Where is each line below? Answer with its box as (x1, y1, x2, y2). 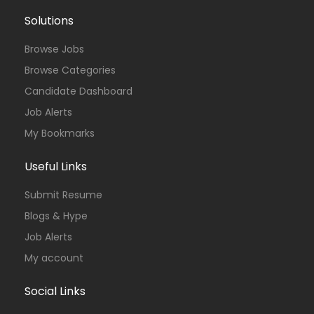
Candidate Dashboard (25, 84, 132, 98)
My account (25, 251, 83, 265)
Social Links (25, 283, 86, 299)
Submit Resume (25, 188, 102, 202)
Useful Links (25, 158, 87, 175)
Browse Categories (25, 63, 116, 77)
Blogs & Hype (25, 209, 88, 223)
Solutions (25, 13, 74, 29)
